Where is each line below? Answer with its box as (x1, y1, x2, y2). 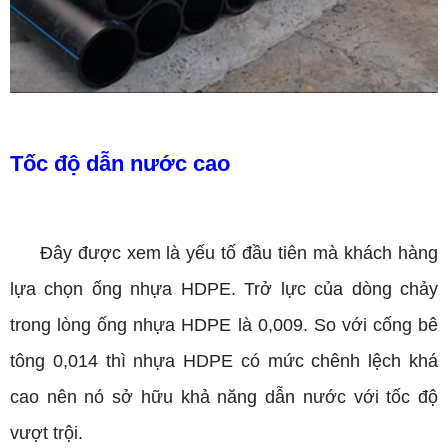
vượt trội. (10, 423, 83, 444)
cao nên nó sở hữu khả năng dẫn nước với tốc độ (10, 387, 438, 408)
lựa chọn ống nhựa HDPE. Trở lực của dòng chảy (10, 279, 438, 300)
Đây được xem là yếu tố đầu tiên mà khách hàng (39, 243, 439, 264)
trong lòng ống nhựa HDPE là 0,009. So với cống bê (10, 315, 438, 336)
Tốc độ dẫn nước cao (10, 151, 230, 177)
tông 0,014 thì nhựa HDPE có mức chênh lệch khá (10, 351, 438, 372)
